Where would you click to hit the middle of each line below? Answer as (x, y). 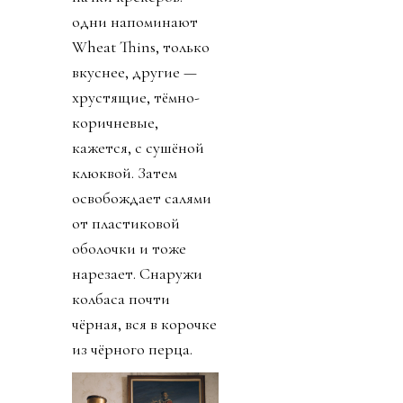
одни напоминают (135, 21)
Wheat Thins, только (141, 46)
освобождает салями (142, 197)
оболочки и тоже (129, 248)
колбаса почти (121, 298)
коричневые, (115, 122)
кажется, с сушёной (138, 147)
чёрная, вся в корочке (144, 323)
